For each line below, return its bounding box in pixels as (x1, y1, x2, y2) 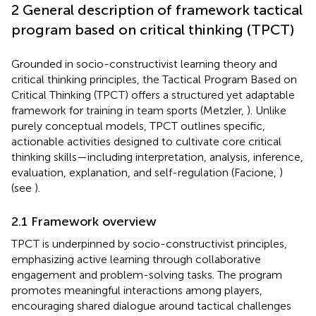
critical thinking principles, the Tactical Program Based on (11, 72, 297, 86)
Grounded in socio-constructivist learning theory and (11, 56, 277, 71)
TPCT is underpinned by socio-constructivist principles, (11, 236, 287, 250)
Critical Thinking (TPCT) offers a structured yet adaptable (11, 87, 295, 102)
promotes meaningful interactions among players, (11, 283, 262, 297)
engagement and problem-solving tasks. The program (11, 267, 282, 281)
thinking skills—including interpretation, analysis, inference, (11, 150, 303, 164)
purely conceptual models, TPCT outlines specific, (11, 119, 265, 133)
